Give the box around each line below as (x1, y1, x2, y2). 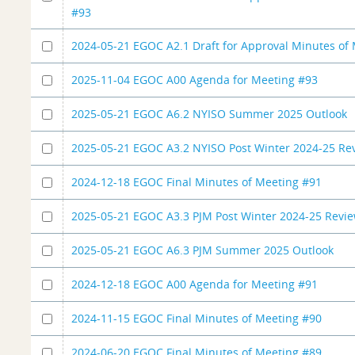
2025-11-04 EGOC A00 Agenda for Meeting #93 (71, 71, 319, 87)
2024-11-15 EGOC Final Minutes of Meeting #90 (71, 310, 323, 326)
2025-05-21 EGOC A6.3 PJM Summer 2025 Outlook (71, 242, 334, 258)
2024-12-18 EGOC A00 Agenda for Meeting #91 (71, 276, 319, 292)
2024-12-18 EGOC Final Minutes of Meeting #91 (71, 174, 323, 189)
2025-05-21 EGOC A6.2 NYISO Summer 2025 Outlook (71, 105, 348, 121)
